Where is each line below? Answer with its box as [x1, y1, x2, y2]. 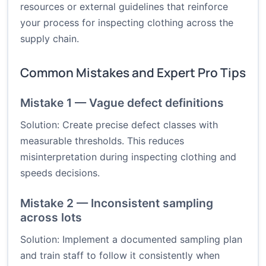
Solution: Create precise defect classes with [20, 119, 218, 131]
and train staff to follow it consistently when [20, 249, 220, 262]
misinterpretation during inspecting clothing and [20, 151, 236, 163]
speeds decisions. [20, 167, 100, 179]
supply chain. [20, 33, 79, 45]
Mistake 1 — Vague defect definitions [20, 96, 224, 110]
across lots [20, 210, 82, 225]
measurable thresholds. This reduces [20, 135, 184, 147]
